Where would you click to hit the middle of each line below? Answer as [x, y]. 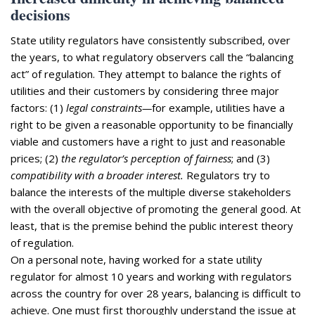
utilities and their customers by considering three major [145, 91]
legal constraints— [109, 108]
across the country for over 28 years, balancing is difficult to [156, 294]
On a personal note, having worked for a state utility [136, 260]
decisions [40, 15]
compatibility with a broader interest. [97, 175]
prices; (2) [36, 159]
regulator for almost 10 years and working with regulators [151, 277]
